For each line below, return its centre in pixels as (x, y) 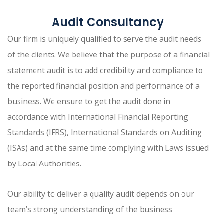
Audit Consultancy (109, 22)
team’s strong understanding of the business (90, 209)
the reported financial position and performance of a (103, 86)
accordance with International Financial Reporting (98, 117)
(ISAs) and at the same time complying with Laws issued (108, 148)
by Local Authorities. (44, 164)
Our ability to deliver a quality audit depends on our (101, 194)
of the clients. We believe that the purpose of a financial (109, 55)
